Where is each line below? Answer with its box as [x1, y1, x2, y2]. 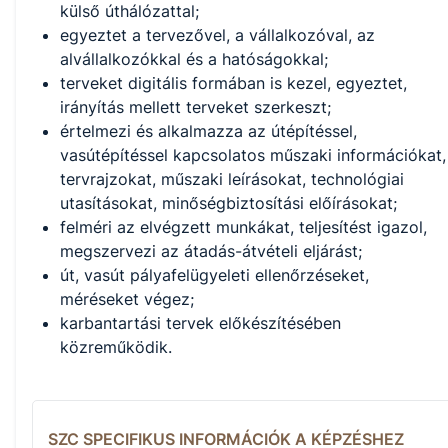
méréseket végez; [60, 289, 194, 310]
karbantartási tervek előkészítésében [60, 313, 341, 334]
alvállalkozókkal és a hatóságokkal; [60, 49, 328, 70]
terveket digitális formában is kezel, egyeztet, [60, 73, 407, 94]
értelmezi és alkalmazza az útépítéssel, [60, 121, 357, 142]
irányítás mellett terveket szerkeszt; [60, 97, 331, 118]
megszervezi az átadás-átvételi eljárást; [60, 241, 362, 262]
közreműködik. [60, 337, 172, 358]
